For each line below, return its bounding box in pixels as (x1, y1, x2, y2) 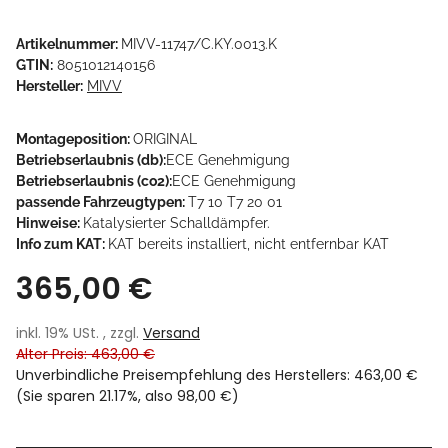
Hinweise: (16, 214, 83, 231)
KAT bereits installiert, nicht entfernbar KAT (108, 235, 389, 252)
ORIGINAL (133, 130, 197, 147)
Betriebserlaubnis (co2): (16, 172, 172, 189)
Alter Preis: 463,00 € (16, 343, 155, 364)
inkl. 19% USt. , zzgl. (16, 322, 143, 343)
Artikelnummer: (16, 35, 121, 52)
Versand (143, 322, 200, 343)
